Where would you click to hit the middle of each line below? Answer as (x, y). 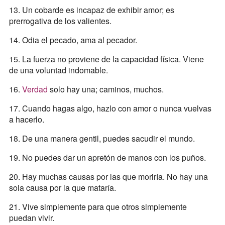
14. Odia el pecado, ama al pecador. (73, 40)
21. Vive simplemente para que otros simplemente (98, 207)
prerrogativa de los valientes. (60, 21)
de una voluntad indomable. (58, 70)
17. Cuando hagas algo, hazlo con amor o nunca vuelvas (110, 108)
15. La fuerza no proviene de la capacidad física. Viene (106, 59)
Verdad (36, 89)
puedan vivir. (31, 218)
